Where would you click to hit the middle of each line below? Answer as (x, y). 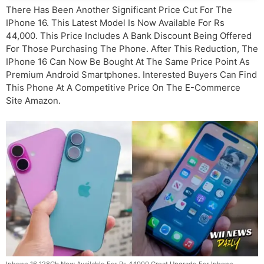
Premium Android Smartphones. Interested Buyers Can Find (131, 75)
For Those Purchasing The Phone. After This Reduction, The (132, 49)
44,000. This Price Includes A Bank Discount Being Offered (129, 36)
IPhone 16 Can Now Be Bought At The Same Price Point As (128, 62)
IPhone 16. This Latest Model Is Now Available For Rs (115, 23)
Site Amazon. (33, 101)
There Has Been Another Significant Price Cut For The (119, 10)
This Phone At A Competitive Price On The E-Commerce (123, 88)
